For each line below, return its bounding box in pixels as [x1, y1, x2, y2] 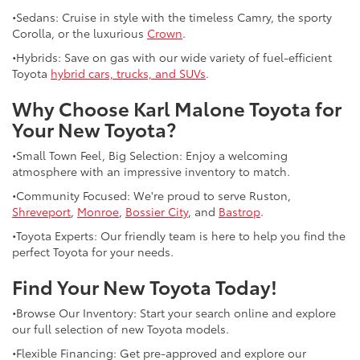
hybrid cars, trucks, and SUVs [51, 64, 206, 81]
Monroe [77, 202, 119, 219]
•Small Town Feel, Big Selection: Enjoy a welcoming [12, 146, 288, 163]
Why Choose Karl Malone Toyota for [12, 93, 342, 121]
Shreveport [12, 202, 71, 219]
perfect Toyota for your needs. [12, 243, 174, 260]
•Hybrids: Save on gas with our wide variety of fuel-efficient [12, 48, 332, 65]
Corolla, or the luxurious [12, 24, 147, 41]
